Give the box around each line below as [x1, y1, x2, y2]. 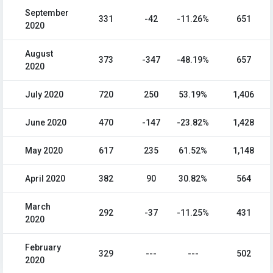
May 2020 [25, 146, 63, 156]
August [25, 49, 53, 59]
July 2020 [25, 90, 63, 100]
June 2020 [25, 118, 66, 128]
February [25, 243, 61, 253]
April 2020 [25, 174, 65, 184]
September [25, 8, 69, 18]
